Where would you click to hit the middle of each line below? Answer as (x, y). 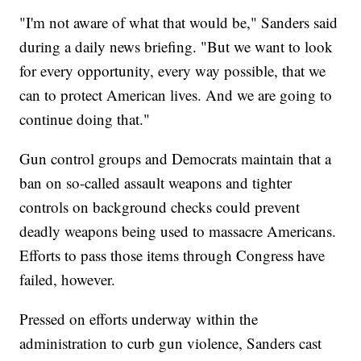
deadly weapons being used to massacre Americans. (178, 230)
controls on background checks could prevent (160, 206)
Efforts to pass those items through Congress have (172, 255)
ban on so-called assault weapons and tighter (156, 182)
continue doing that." (85, 118)
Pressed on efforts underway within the (139, 318)
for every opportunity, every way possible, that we (173, 70)
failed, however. (68, 279)
